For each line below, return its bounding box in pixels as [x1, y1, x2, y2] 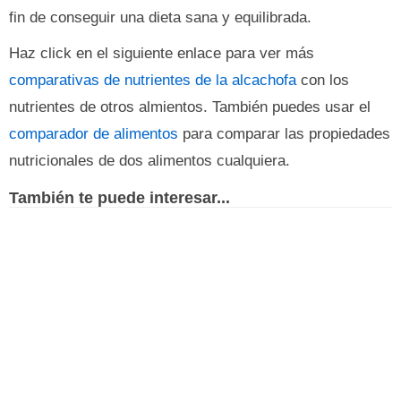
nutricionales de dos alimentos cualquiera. [9, 152, 290, 169]
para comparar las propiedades [178, 125, 390, 142]
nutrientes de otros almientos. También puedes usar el [9, 98, 371, 115]
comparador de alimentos [9, 125, 178, 142]
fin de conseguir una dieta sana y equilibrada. [9, 9, 311, 26]
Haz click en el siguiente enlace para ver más [9, 45, 314, 62]
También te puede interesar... [9, 188, 230, 207]
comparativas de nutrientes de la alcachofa [9, 72, 296, 89]
